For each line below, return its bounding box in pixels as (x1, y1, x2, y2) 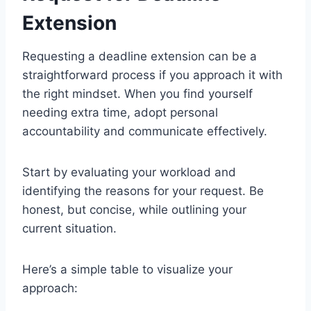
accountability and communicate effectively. (22, 124, 267, 139)
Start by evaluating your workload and (22, 165, 236, 180)
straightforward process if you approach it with (22, 68, 283, 83)
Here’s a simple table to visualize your (22, 262, 233, 277)
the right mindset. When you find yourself (22, 87, 253, 101)
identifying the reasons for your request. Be (22, 184, 264, 199)
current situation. (22, 221, 117, 236)
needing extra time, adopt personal (22, 106, 218, 120)
